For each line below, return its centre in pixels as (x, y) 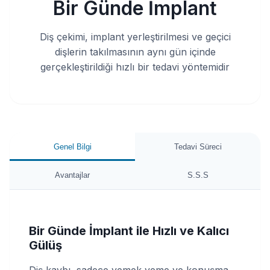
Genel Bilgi (72, 147)
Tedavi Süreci (198, 147)
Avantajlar (72, 175)
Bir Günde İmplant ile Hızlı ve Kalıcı (129, 231)
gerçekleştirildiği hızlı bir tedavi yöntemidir (135, 67)
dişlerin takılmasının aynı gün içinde (135, 52)
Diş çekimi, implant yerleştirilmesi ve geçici (135, 37)
